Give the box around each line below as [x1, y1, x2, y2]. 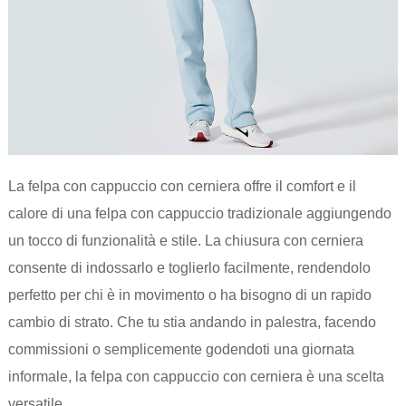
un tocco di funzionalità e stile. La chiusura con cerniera [7, 232, 363, 248]
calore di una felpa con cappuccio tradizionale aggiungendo [7, 205, 391, 221]
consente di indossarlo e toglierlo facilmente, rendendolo [7, 259, 371, 275]
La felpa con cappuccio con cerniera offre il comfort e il [7, 178, 356, 194]
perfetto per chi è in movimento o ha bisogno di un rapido [7, 286, 372, 303]
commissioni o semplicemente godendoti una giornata [7, 341, 354, 357]
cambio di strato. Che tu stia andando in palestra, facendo [7, 314, 376, 330]
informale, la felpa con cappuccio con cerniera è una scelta [7, 368, 384, 384]
